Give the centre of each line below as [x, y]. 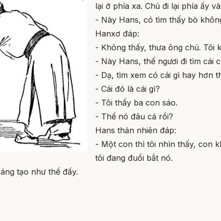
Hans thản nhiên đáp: [136, 130]
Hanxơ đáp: [117, 34]
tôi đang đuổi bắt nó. [134, 158]
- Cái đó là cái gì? [128, 89]
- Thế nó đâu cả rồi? [134, 116]
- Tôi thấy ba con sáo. [136, 103]
